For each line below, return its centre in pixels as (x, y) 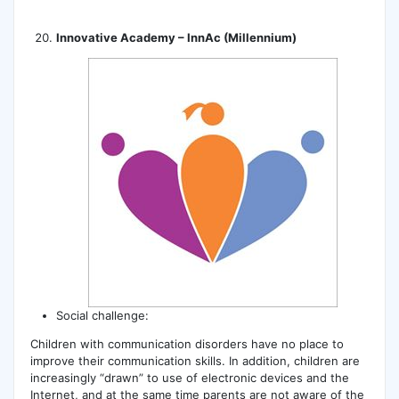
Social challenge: (103, 316)
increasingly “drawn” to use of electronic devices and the (189, 378)
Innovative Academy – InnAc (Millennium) (177, 38)
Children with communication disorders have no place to (187, 344)
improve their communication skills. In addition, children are (195, 361)
